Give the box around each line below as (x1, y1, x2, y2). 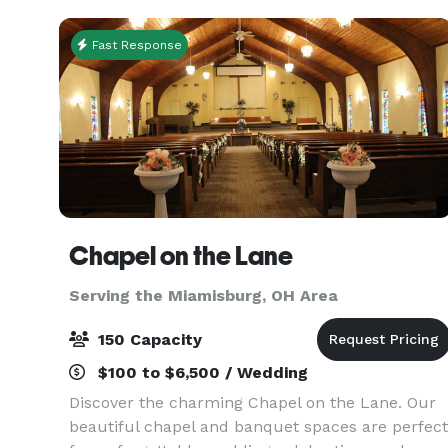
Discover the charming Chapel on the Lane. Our (69, 393, 436, 412)
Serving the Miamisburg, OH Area (69, 286, 338, 305)
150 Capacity (93, 330, 202, 349)
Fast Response (88, 38, 182, 52)
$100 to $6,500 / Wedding (93, 363, 308, 382)
